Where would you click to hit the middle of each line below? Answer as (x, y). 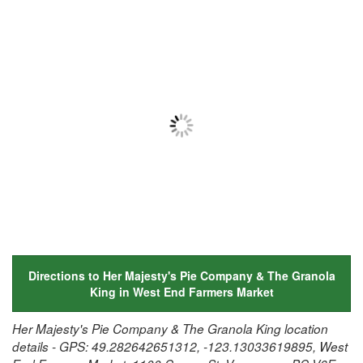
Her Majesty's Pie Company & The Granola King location (170, 328)
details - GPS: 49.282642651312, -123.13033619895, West (180, 346)
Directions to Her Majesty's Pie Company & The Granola (181, 275)
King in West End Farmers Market (181, 291)
